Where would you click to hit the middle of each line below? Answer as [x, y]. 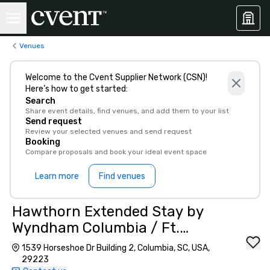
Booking [43, 142]
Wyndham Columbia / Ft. [96, 228]
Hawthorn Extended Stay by [108, 212]
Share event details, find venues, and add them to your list [127, 111]
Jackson [41, 244]
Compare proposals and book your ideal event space [116, 152]
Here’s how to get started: [77, 89]
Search [40, 101]
